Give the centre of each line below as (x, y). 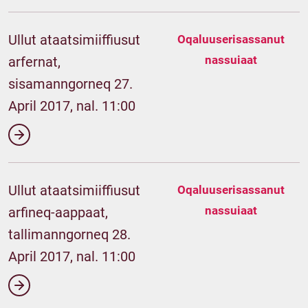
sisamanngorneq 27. (70, 84)
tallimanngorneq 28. (69, 234)
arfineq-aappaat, (58, 212)
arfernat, (34, 62)
